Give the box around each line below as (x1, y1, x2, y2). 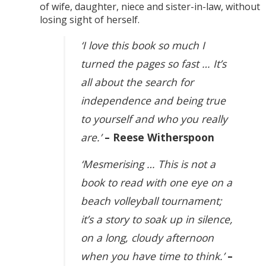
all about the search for (81, 75, 194, 90)
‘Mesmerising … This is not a (81, 157, 216, 172)
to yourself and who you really (81, 112, 228, 126)
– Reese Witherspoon (104, 130, 215, 145)
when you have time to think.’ (81, 249, 228, 264)
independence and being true (81, 93, 226, 108)
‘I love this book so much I (81, 38, 205, 53)
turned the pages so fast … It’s (81, 56, 227, 71)
